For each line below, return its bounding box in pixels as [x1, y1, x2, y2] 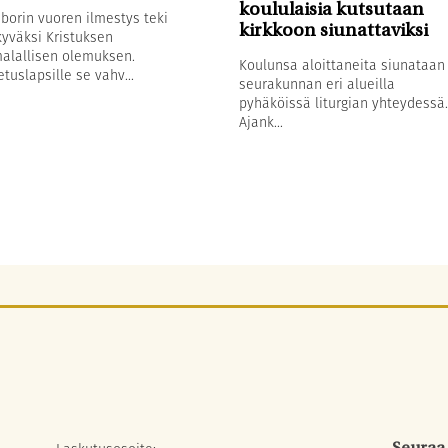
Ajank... [238, 111, 283, 132]
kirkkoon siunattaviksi [238, 21, 428, 41]
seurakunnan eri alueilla [238, 73, 395, 94]
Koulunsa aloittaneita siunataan [238, 54, 445, 75]
